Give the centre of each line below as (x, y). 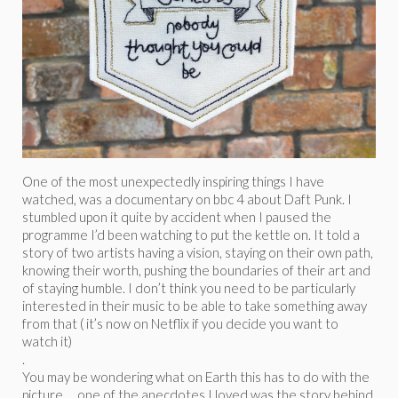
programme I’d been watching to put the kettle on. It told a (191, 235)
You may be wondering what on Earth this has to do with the (196, 377)
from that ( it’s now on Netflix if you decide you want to (180, 323)
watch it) (47, 341)
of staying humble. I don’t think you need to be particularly (189, 288)
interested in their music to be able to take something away (195, 306)
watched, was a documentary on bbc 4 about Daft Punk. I (187, 199)
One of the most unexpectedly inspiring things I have (173, 181)
